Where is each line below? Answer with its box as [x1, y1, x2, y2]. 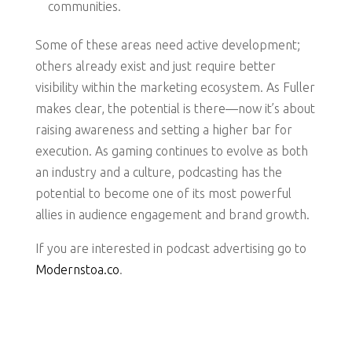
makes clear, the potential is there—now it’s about [35, 101, 315, 116]
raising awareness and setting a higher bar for [35, 123, 292, 137]
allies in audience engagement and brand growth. [35, 207, 310, 222]
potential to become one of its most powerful [35, 186, 291, 201]
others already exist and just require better [35, 59, 276, 74]
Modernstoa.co [35, 262, 119, 277]
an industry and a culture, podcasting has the [35, 165, 282, 180]
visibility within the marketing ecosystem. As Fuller [35, 80, 315, 95]
